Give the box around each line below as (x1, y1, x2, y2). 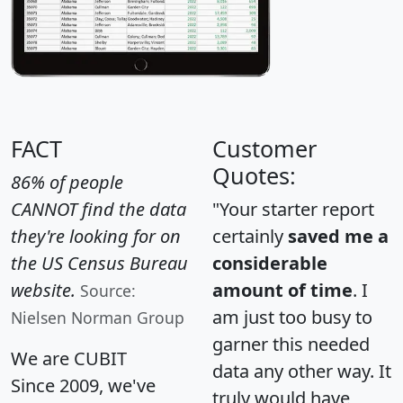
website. (11, 277, 76, 302)
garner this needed (212, 331, 370, 356)
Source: (80, 279, 136, 301)
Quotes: (212, 159, 296, 191)
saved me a (288, 223, 389, 248)
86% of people (11, 169, 123, 194)
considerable (212, 250, 327, 275)
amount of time (212, 277, 353, 302)
